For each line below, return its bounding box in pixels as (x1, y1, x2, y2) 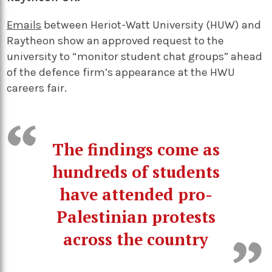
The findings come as (52, 138, 220, 160)
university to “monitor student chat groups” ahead (7, 49, 263, 63)
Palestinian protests (56, 205, 216, 228)
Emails (7, 18, 42, 32)
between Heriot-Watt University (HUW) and (41, 18, 262, 32)
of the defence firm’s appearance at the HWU (7, 65, 236, 79)
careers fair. (7, 81, 67, 95)
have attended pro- (59, 183, 212, 205)
